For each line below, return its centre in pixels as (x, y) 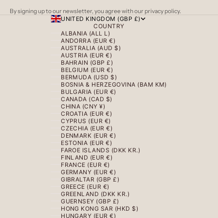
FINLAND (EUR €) (87, 157)
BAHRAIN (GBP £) (87, 62)
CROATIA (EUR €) (87, 113)
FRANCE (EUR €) (85, 164)
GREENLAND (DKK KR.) (95, 194)
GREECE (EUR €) (85, 186)
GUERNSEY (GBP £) (90, 201)
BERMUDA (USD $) (89, 77)
